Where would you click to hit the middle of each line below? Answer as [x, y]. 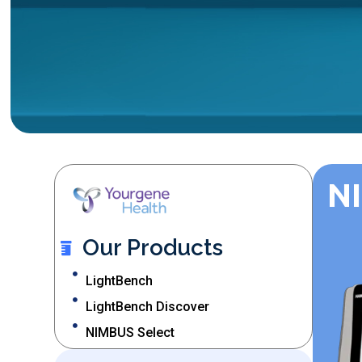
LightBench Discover [148, 307]
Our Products [153, 248]
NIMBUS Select [130, 333]
